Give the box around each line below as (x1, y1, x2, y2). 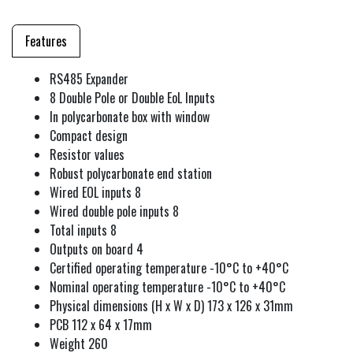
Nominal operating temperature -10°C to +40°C (50, 277, 285, 296)
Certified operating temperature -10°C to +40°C (50, 258, 288, 277)
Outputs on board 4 (50, 239, 143, 258)
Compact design (50, 125, 128, 145)
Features (25, 31, 67, 50)
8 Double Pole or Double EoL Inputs (50, 87, 215, 107)
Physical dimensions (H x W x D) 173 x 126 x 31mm (50, 295, 293, 315)
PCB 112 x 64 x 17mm (50, 314, 155, 334)
